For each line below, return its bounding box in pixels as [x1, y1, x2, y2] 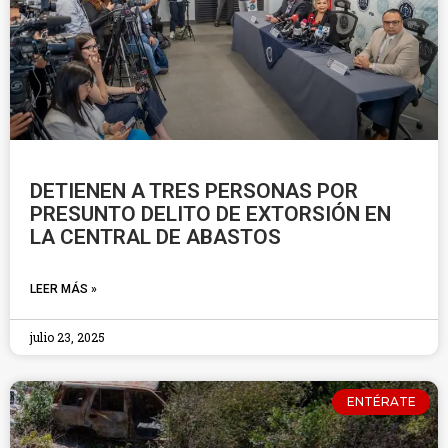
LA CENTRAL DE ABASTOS [30, 225, 281, 249]
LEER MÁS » [30, 282, 97, 296]
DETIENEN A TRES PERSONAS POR [30, 179, 358, 203]
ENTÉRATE [346, 394, 416, 410]
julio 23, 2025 [30, 329, 105, 345]
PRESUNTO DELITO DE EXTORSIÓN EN [30, 202, 391, 226]
